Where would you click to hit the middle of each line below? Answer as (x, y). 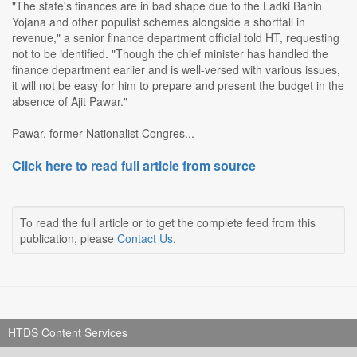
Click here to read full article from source (134, 166)
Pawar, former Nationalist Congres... (103, 133)
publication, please (69, 239)
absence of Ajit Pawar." (70, 102)
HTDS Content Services (68, 333)
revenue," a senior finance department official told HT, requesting (176, 38)
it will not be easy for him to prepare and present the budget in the (178, 86)
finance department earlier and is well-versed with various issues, (176, 70)
